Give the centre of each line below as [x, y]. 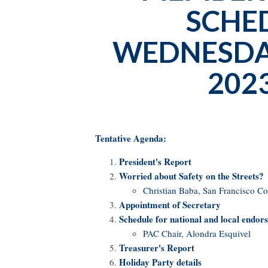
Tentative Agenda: [131, 138]
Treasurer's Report [157, 247]
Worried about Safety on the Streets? [191, 176]
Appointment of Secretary [170, 204]
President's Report [155, 161]
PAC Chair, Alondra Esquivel [198, 233]
